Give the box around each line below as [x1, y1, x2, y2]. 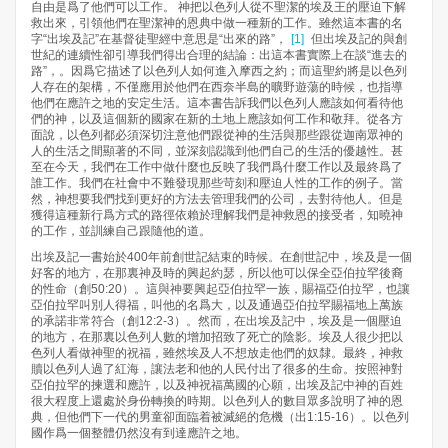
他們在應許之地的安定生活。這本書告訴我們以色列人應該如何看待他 [31, 96, 403, 111]
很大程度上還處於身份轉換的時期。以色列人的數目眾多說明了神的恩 [31, 394, 403, 409]
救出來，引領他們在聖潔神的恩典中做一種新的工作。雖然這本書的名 [31, 16, 403, 31]
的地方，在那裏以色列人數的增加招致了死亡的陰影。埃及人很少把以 [31, 330, 403, 345]
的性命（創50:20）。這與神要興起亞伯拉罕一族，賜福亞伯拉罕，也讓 [31, 282, 410, 297]
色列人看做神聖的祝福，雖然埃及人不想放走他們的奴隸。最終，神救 [31, 346, 403, 361]
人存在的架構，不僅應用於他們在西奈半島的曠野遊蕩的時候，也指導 [31, 80, 403, 95]
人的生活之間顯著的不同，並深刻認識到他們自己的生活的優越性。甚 [31, 144, 403, 159]
